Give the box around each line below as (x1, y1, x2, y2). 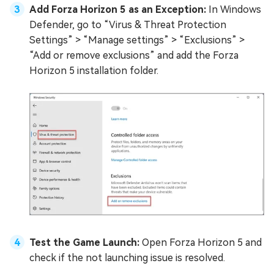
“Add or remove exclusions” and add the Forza (29, 49, 239, 61)
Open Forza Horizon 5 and (142, 237, 262, 249)
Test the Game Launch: (29, 237, 142, 249)
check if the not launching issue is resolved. (29, 252, 225, 264)
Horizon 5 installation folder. (29, 64, 158, 76)
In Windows (209, 3, 261, 15)
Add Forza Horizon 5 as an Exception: (29, 3, 209, 15)
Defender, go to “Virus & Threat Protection (29, 18, 226, 31)
